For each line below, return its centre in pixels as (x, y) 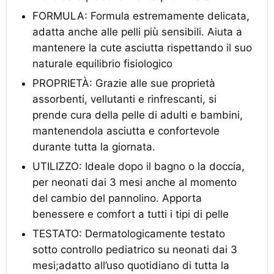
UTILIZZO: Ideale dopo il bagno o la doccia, (139, 166)
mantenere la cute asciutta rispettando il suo (142, 48)
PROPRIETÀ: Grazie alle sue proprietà (124, 83)
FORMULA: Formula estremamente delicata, (141, 16)
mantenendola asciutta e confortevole (126, 131)
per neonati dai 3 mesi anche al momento (135, 182)
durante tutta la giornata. (94, 147)
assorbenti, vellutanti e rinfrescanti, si (124, 99)
